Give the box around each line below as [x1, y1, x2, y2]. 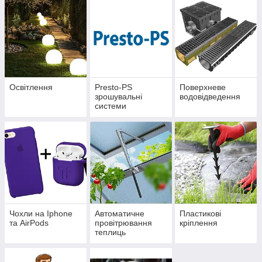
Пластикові [180, 209, 222, 219]
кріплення [180, 218, 218, 228]
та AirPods [9, 218, 49, 228]
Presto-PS [94, 82, 132, 92]
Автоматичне [94, 209, 144, 219]
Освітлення [9, 82, 53, 92]
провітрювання [94, 218, 152, 228]
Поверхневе [180, 82, 226, 92]
